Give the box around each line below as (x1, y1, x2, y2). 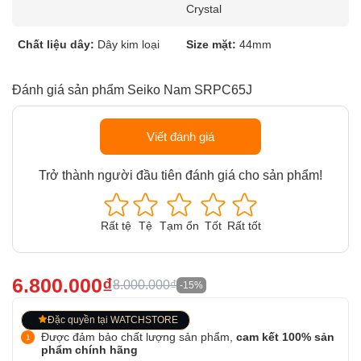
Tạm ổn (159, 219, 199, 232)
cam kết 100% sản (236, 330, 334, 343)
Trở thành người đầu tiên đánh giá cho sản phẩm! (39, 168, 322, 182)
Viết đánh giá (147, 130, 214, 143)
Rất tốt (226, 219, 261, 232)
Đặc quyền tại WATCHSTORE (48, 314, 178, 326)
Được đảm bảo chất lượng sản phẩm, (41, 330, 236, 343)
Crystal (186, 2, 222, 15)
